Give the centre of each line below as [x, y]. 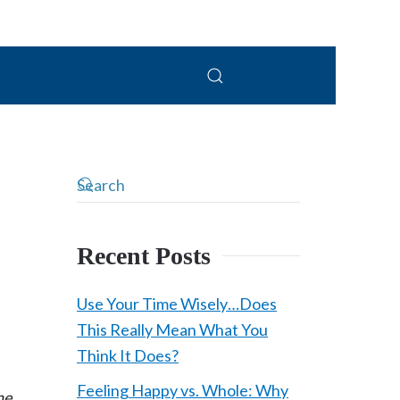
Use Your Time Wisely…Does [177, 304]
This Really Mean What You [172, 329]
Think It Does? [128, 355]
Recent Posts [144, 256]
